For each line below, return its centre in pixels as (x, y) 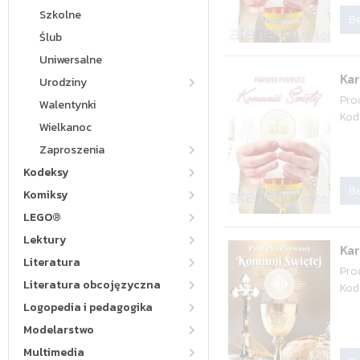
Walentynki (67, 105)
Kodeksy (46, 172)
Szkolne (60, 15)
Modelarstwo (59, 330)
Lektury (45, 240)
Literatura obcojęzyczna (92, 285)
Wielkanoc (65, 127)
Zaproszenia (72, 150)
